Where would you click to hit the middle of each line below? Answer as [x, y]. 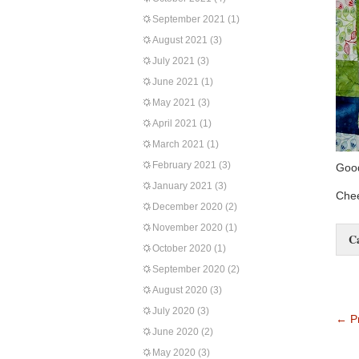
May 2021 [174, 103]
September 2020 [189, 269]
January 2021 [182, 186]
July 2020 [173, 311]
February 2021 [184, 165]
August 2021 [180, 40]
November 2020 [188, 228]
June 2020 [175, 332]
